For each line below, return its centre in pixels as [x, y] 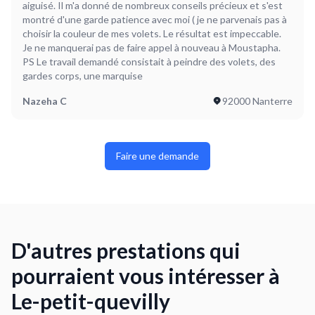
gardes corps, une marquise [83, 75]
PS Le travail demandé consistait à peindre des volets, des [149, 61]
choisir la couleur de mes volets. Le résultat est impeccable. [152, 33]
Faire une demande [157, 155]
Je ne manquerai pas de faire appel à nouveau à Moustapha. [152, 47]
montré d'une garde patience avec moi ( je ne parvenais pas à [155, 19]
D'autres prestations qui [126, 250]
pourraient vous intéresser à [146, 275]
